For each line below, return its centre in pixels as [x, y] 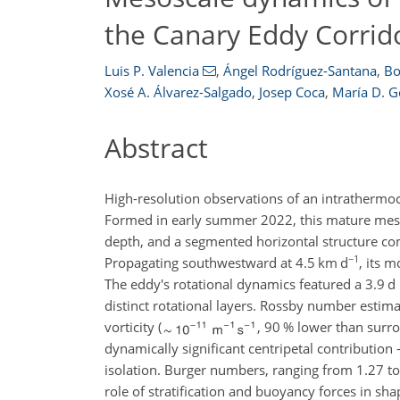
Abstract [156, 148]
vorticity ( [133, 326]
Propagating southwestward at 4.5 [211, 262]
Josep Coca [292, 92]
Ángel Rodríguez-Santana [300, 71]
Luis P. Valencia [152, 71]
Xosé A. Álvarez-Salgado [178, 92]
